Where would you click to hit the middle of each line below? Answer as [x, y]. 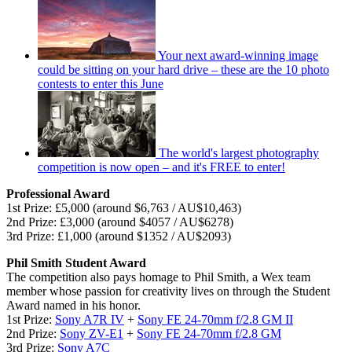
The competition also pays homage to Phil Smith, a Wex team [158, 277]
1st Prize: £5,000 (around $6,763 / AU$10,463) [124, 208]
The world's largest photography [239, 153]
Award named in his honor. [73, 306]
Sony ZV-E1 [92, 334]
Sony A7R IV [90, 320]
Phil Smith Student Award [76, 263]
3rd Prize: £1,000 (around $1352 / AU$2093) [119, 236]
